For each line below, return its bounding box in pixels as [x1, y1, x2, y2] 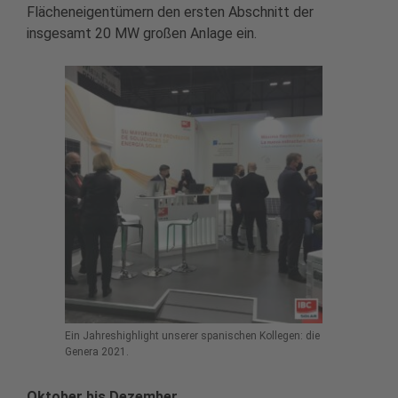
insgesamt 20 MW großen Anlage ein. [27, 24, 264, 42]
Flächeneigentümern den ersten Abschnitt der [27, 3, 314, 20]
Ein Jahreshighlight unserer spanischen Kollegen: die [65, 329, 320, 342]
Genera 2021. [65, 345, 129, 358]
